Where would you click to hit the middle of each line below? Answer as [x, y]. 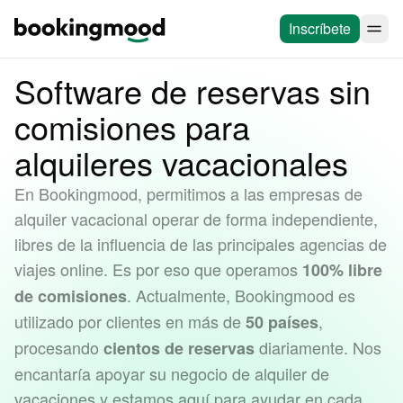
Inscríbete [320, 28]
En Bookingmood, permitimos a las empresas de [188, 193]
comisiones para [132, 126]
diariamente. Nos [318, 347]
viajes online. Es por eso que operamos [158, 269]
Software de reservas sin [193, 90]
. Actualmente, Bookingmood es [241, 295]
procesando [59, 347]
